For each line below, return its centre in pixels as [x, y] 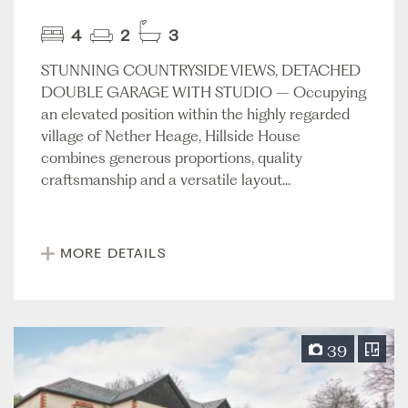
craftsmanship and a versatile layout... [166, 180]
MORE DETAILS [113, 254]
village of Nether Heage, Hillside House [171, 136]
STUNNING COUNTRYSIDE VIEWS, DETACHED [201, 71]
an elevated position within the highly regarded [195, 114]
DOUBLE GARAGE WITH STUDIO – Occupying [204, 92]
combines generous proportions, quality [172, 158]
